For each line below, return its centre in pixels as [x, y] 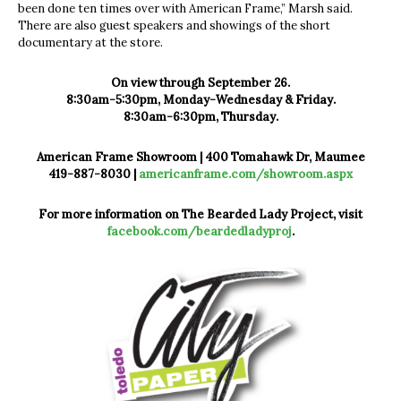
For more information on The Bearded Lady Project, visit [200, 215]
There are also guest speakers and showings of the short [174, 26]
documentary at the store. [90, 43]
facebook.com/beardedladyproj [199, 232]
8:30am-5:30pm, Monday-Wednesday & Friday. [200, 100]
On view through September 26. [200, 83]
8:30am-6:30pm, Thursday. [200, 117]
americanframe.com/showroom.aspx [246, 175]
